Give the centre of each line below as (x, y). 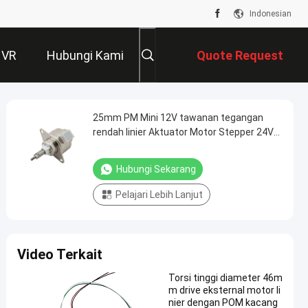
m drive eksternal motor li (224, 290)
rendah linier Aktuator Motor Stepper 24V (183, 132)
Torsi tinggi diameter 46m (225, 278)
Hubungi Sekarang (156, 169)
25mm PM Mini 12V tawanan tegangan (178, 118)
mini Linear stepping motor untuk (166, 146)
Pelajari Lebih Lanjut (159, 195)
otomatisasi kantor (135, 161)
